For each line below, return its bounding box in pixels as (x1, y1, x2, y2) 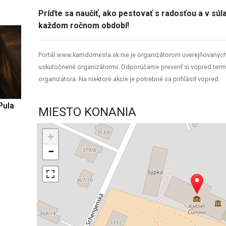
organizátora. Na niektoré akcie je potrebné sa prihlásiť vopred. (38, 75, 220, 83)
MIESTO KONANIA (38, 104, 137, 119)
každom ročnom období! (38, 20, 130, 30)
